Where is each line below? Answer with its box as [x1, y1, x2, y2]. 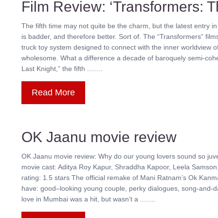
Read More [32, 88, 75, 97]
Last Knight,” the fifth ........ [21, 65, 103, 73]
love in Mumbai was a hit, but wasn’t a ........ [21, 195, 156, 203]
